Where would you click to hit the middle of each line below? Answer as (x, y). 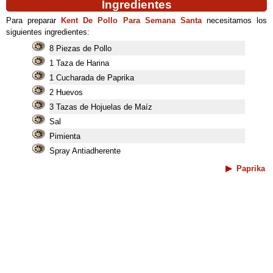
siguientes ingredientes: (48, 32)
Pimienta (65, 136)
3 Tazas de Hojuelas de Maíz (101, 107)
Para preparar (34, 20)
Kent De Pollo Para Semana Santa (131, 20)
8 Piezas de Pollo (80, 48)
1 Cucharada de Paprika (92, 78)
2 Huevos (66, 92)
